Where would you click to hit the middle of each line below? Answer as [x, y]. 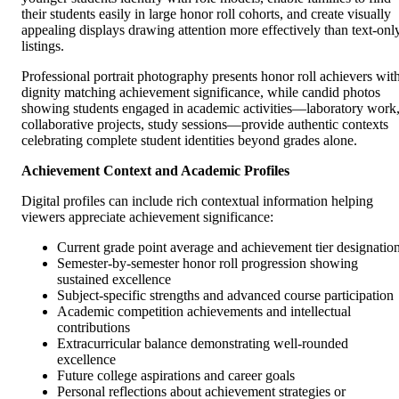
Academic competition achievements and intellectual [204, 311]
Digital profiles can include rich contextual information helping [197, 200]
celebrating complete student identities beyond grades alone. [189, 140]
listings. [43, 45]
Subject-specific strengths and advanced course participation [225, 295]
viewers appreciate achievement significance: [147, 216]
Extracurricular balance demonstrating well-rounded [203, 343]
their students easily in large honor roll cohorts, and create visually [206, 13]
